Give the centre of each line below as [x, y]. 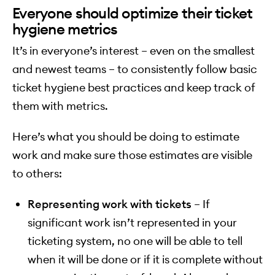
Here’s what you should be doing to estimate [126, 136]
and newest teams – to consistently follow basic [135, 69]
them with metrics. [60, 106]
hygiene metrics [65, 29]
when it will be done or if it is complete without [145, 259]
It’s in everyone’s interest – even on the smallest [134, 50]
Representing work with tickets [110, 204]
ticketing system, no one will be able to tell [135, 241]
